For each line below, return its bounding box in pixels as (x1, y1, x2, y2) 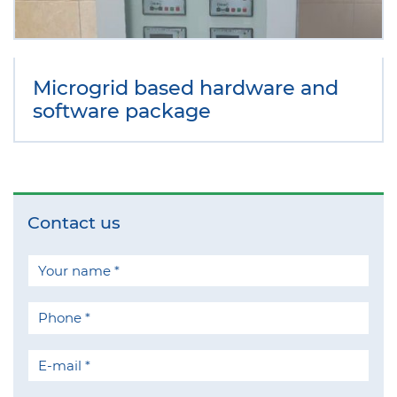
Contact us (27, 212, 121, 233)
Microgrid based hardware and (33, 75, 339, 100)
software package (33, 98, 211, 123)
